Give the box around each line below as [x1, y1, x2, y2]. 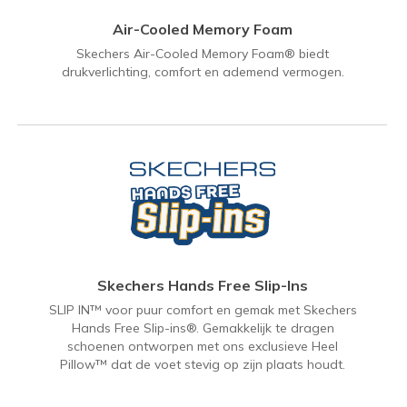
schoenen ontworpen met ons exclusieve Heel [67, 338, 338, 355]
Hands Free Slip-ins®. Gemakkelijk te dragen [71, 320, 334, 337]
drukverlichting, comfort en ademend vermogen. [61, 64, 344, 81]
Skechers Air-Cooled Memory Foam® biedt [76, 45, 329, 63]
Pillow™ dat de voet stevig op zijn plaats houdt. [60, 356, 345, 373]
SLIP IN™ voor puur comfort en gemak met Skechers [48, 302, 357, 319]
